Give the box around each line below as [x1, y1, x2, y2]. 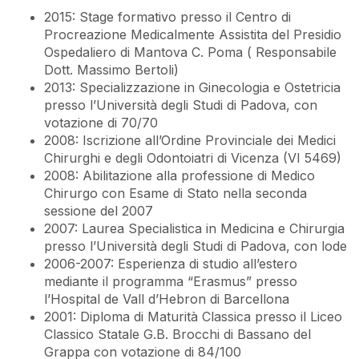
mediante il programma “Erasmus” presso [44, 272, 297, 289]
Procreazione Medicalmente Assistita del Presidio [44, 26, 341, 42]
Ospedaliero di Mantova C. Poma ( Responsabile [44, 43, 337, 60]
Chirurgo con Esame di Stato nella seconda [44, 184, 307, 201]
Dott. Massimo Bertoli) [44, 61, 179, 78]
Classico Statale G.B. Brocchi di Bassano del [44, 325, 311, 342]
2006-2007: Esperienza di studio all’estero [44, 255, 297, 272]
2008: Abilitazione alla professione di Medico [44, 167, 315, 184]
